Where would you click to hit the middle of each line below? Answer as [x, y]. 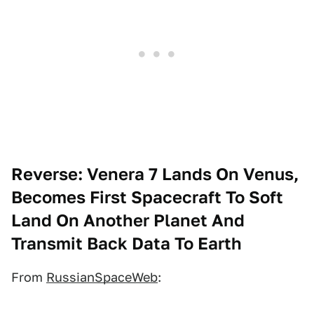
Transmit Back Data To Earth [127, 244]
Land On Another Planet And [128, 221]
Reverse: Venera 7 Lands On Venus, [155, 175]
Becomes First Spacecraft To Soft [147, 198]
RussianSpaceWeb [102, 278]
